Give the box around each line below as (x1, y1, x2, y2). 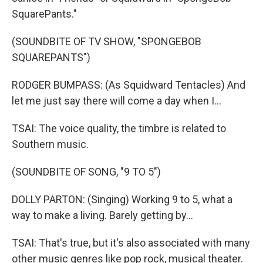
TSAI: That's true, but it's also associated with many (12, 237, 250, 249)
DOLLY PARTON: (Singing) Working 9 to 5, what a (12, 193, 232, 205)
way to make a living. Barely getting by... (12, 209, 193, 221)
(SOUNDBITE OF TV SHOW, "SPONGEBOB (12, 35, 201, 48)
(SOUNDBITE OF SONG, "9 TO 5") (12, 166, 161, 178)
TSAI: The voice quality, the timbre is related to (12, 122, 226, 134)
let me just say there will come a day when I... (12, 95, 221, 107)
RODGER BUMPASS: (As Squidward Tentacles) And (12, 79, 245, 91)
